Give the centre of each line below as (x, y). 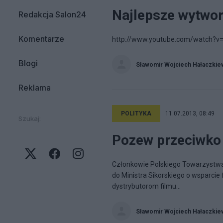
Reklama (35, 88)
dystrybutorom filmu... (146, 186)
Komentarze (41, 39)
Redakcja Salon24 (52, 14)
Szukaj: (30, 118)
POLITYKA (136, 113)
